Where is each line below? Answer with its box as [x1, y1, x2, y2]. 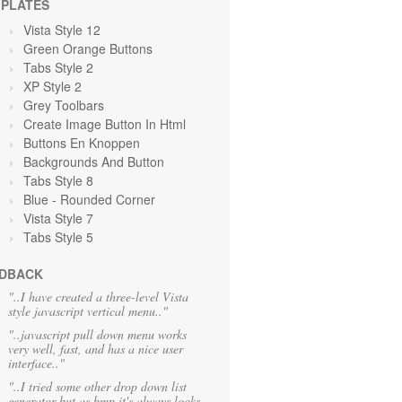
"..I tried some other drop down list [8, 378, 187, 395]
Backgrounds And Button [23, 153, 164, 170]
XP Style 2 [23, 77, 82, 95]
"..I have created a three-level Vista [8, 288, 188, 305]
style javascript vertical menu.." [8, 302, 168, 319]
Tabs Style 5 [23, 228, 93, 246]
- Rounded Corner [52, 190, 155, 208]
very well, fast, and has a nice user [8, 340, 183, 357]
